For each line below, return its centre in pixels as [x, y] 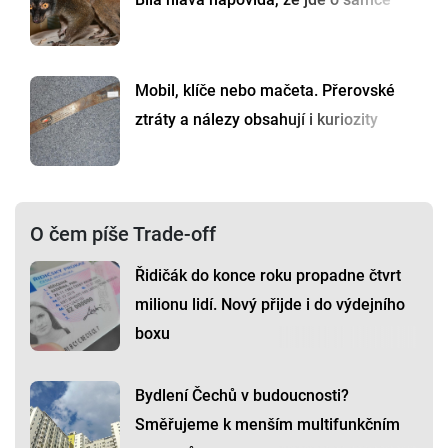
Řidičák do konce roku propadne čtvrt [268, 276]
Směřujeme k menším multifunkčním [267, 425]
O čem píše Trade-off [123, 234]
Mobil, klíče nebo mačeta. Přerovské [265, 91]
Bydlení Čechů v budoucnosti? [242, 396]
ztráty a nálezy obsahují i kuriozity [256, 120]
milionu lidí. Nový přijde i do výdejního [270, 305]
